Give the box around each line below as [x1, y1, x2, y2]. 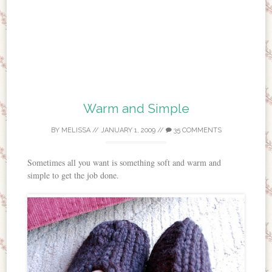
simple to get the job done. [27, 169, 120, 181]
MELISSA [61, 126, 90, 134]
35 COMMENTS [171, 126, 222, 134]
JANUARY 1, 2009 [100, 126, 155, 134]
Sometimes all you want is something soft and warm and [27, 156, 222, 168]
